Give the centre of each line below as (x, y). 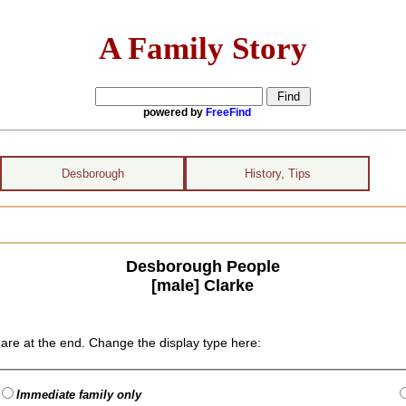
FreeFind (228, 112)
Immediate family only (79, 395)
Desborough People (203, 266)
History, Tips (277, 174)
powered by (174, 112)
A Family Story (203, 48)
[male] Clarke (203, 285)
